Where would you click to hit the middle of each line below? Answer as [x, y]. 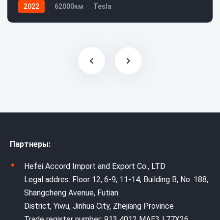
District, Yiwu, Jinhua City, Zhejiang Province [99, 206]
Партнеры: [30, 144]
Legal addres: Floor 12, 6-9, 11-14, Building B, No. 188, [116, 180]
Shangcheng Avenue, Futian [71, 193]
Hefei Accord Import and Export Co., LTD [95, 166]
